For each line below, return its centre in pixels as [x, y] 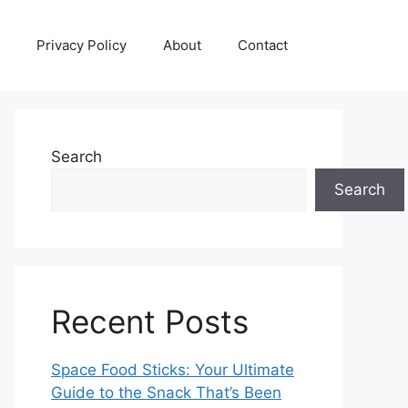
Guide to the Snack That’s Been [166, 393]
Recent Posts [150, 321]
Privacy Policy [82, 45]
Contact [263, 45]
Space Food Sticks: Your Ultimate [173, 370]
